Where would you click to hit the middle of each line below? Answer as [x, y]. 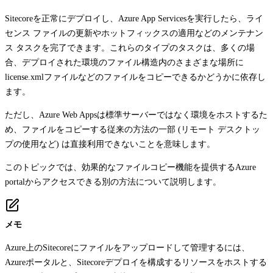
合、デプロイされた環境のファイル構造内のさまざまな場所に [124, 62]
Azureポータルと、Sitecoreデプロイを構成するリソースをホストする [136, 262]
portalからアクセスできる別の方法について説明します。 [113, 182]
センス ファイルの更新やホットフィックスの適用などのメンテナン [134, 33]
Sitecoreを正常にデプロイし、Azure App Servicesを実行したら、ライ [134, 18]
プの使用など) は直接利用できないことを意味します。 [110, 144]
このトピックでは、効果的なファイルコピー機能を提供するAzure [130, 167]
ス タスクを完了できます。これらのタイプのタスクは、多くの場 [130, 48]
